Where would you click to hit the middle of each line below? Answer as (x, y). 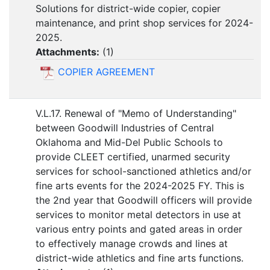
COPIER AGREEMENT (106, 72)
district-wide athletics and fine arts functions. (140, 258)
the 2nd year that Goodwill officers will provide (144, 200)
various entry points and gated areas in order (139, 229)
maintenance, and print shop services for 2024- (144, 23)
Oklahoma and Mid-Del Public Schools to (129, 143)
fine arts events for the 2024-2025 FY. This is (140, 186)
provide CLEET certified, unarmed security (133, 157)
